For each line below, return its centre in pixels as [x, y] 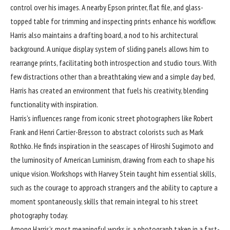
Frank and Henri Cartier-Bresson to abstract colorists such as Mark [107, 132]
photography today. [39, 215]
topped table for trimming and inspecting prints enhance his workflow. [113, 21]
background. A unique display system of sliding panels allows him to [110, 49]
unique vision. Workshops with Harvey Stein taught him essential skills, [113, 173]
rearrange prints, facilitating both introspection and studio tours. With [113, 62]
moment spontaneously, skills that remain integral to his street [104, 201]
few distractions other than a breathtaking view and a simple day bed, [112, 76]
